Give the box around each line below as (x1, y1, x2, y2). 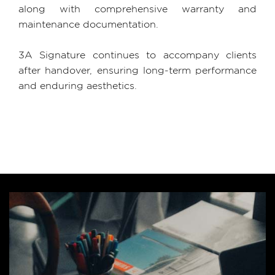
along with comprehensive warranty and (18, 4, 257, 14)
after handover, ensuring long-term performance (18, 65, 257, 76)
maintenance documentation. (18, 19, 158, 29)
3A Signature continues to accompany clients (18, 50, 257, 60)
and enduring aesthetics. (18, 80, 137, 91)
